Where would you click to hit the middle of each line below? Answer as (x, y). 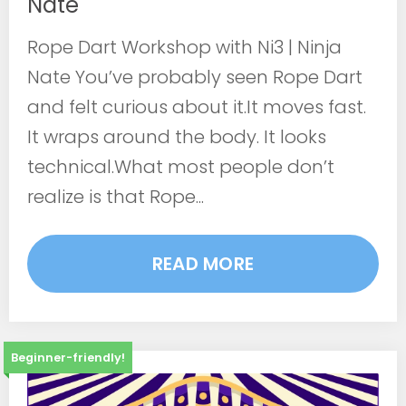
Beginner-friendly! (68, 358)
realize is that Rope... (116, 197)
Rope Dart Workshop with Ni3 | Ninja (184, 48)
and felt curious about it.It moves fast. (197, 107)
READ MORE (203, 264)
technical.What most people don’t (181, 167)
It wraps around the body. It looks (177, 137)
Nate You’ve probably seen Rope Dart (195, 77)
